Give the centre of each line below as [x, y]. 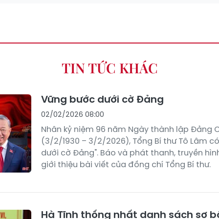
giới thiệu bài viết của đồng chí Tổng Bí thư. [126, 164]
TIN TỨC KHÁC [109, 67]
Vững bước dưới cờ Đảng [102, 99]
